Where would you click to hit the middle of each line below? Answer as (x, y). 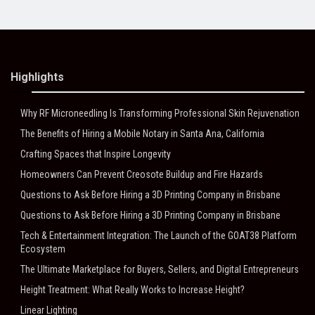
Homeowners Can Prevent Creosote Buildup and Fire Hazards (142, 174)
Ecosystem (43, 249)
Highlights (37, 77)
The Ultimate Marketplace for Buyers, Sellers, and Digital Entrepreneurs (160, 269)
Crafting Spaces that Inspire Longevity (96, 154)
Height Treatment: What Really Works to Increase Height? (133, 290)
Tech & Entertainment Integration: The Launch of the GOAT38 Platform (159, 236)
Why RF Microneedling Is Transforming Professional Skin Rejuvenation (160, 113)
